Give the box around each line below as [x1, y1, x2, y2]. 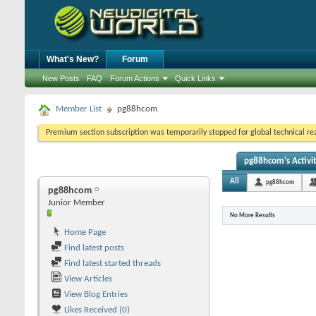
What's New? [47, 54, 99, 64]
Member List [56, 104, 102, 114]
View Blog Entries [62, 290, 128, 299]
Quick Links [175, 74, 216, 83]
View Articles [62, 274, 112, 284]
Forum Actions [110, 74, 159, 83]
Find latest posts [62, 243, 124, 253]
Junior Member [48, 198, 105, 207]
